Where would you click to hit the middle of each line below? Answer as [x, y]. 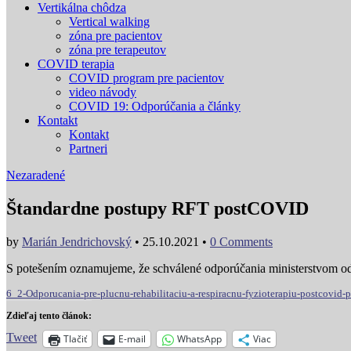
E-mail [132, 339]
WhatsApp [199, 339]
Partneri [88, 149]
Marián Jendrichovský [77, 242]
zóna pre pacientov [116, 36]
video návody [103, 92]
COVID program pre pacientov [147, 78]
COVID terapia [76, 64]
